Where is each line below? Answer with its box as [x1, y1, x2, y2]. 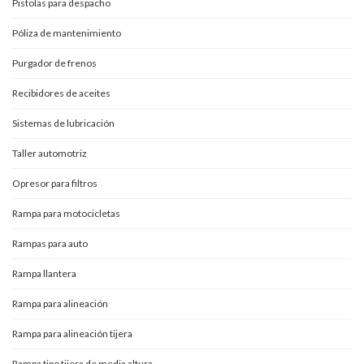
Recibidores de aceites [12, 86, 110, 99]
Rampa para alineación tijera [12, 327, 132, 340]
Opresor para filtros [12, 176, 97, 189]
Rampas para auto [12, 236, 88, 249]
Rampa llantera [12, 266, 76, 279]
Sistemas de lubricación [12, 116, 115, 129]
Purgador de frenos [12, 56, 97, 69]
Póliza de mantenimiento [12, 26, 121, 39]
